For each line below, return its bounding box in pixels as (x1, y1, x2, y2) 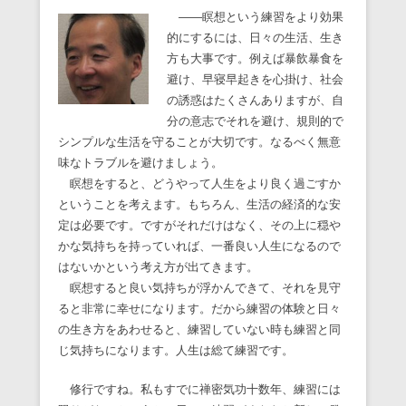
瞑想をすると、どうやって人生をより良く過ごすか (58, 177, 341, 191)
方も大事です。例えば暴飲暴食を (166, 52, 343, 66)
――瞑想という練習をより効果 (166, 10, 343, 24)
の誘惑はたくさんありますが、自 (166, 93, 343, 108)
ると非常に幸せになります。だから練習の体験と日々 (58, 302, 341, 316)
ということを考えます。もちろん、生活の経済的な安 (58, 198, 341, 212)
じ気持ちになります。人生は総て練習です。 (58, 343, 294, 358)
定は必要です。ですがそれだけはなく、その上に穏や (58, 218, 341, 233)
